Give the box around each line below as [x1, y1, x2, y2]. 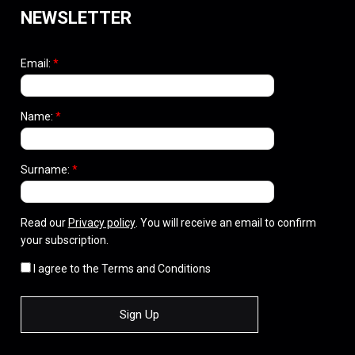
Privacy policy [67, 216, 136, 230]
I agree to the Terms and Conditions [30, 262, 211, 276]
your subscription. [20, 234, 109, 247]
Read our [20, 216, 68, 230]
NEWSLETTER [20, 7, 132, 29]
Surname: [20, 163, 72, 177]
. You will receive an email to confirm [135, 216, 316, 230]
